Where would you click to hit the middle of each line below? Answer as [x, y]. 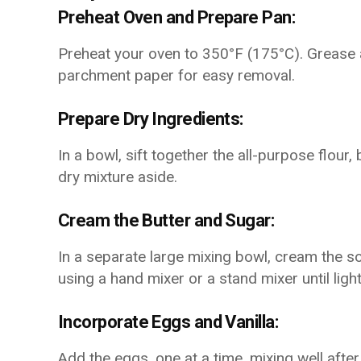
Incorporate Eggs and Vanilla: [168, 322]
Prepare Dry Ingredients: [151, 119]
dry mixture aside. [118, 177]
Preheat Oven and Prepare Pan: [177, 17]
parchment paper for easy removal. [176, 75]
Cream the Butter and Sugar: [166, 220]
